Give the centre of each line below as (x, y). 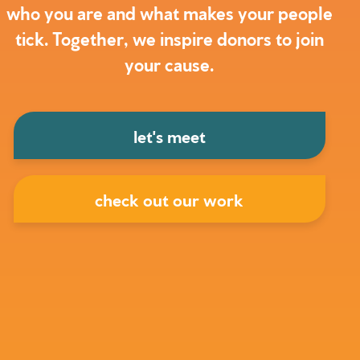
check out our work (170, 199)
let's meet (169, 135)
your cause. (170, 63)
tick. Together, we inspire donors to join (169, 37)
